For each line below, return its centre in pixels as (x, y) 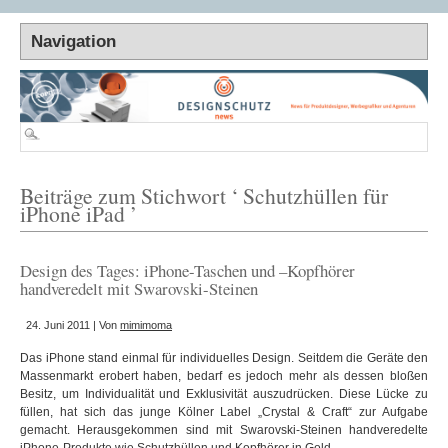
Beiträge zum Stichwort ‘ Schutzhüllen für (204, 196)
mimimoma (146, 325)
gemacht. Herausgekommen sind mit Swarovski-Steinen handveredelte (224, 430)
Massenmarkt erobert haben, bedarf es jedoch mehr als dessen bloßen (224, 376)
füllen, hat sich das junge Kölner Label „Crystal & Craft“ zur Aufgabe (224, 412)
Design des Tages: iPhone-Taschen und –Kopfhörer (187, 271)
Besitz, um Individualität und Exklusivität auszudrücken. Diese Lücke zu (224, 394)
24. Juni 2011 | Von (73, 325)
